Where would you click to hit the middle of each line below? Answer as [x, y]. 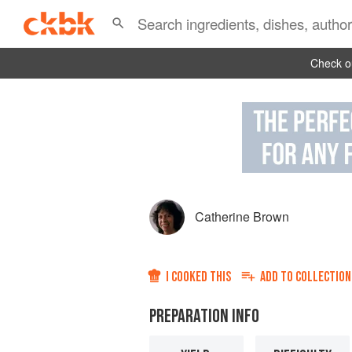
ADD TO [278, 277]
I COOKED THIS [198, 277]
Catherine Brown [242, 217]
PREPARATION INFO [204, 317]
